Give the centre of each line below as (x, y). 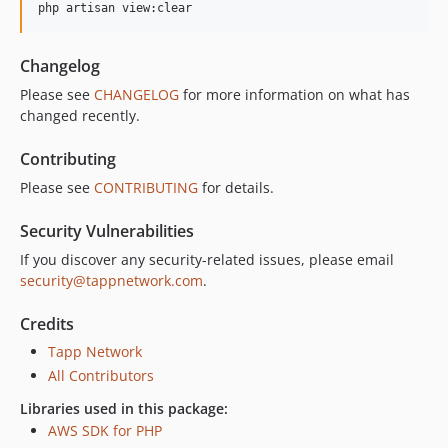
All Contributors (101, 375)
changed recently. (80, 116)
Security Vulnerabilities (107, 231)
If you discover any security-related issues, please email (207, 260)
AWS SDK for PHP (105, 430)
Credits (47, 324)
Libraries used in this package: (124, 408)
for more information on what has (294, 95)
